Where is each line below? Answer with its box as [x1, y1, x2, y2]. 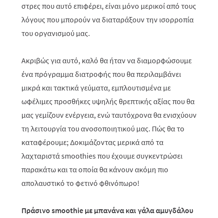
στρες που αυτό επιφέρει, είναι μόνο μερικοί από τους [21, 1, 196, 11]
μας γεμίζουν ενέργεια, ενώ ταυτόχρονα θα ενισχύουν [21, 110, 197, 120]
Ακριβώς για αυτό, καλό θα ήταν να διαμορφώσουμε [21, 55, 192, 65]
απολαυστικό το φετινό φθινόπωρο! [21, 178, 140, 188]
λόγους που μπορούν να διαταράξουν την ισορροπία [21, 15, 194, 24]
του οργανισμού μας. [21, 28, 90, 38]
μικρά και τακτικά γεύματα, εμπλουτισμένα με [21, 83, 171, 92]
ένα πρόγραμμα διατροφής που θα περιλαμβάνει [21, 69, 181, 79]
